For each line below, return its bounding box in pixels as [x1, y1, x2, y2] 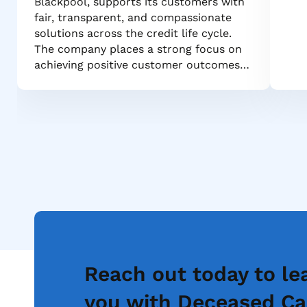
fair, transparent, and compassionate [34, 11, 232, 25]
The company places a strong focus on [34, 42, 242, 56]
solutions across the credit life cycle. [34, 27, 232, 40]
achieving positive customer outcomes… [34, 58, 249, 72]
